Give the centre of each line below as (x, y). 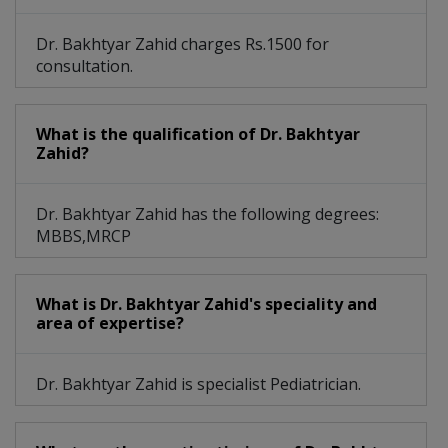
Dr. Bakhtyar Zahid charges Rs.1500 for (182, 44)
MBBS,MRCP (83, 236)
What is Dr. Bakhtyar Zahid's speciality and (206, 304)
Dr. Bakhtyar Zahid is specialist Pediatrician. (198, 384)
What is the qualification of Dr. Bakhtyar (198, 134)
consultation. (84, 66)
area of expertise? (110, 323)
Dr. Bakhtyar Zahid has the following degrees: (207, 214)
